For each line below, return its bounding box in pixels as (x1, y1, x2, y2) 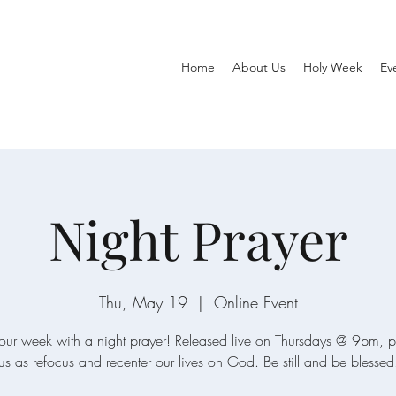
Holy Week (303, 59, 362, 75)
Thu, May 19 (98, 292, 187, 313)
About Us (232, 59, 286, 75)
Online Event (213, 292, 298, 313)
